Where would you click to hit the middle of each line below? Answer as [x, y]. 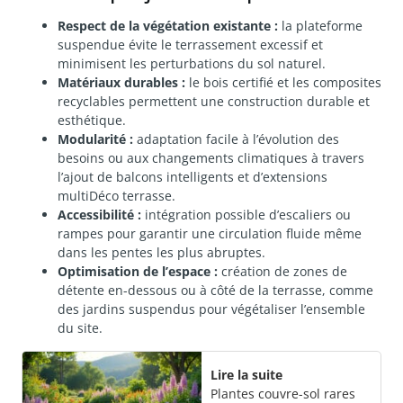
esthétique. [92, 121]
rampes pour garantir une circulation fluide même [210, 234]
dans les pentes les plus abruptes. [161, 253]
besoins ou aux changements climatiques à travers [211, 158]
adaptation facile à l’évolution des [236, 139]
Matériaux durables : [121, 83]
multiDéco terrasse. [116, 196]
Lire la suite [246, 375]
